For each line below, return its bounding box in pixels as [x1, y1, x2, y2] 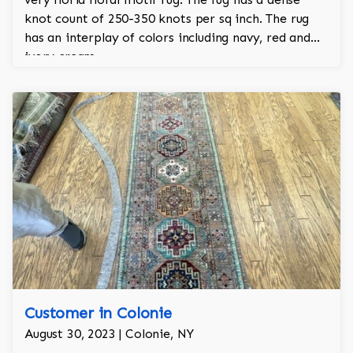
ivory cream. [24, 49, 99, 65]
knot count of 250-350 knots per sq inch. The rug [24, 11, 310, 27]
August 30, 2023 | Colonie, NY [24, 326, 194, 342]
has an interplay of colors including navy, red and [24, 30, 310, 46]
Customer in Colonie [24, 303, 172, 323]
